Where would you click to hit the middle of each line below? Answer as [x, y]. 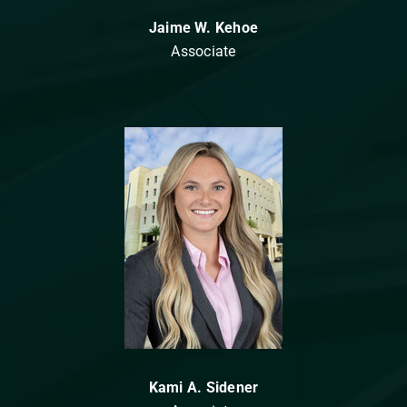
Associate [203, 51]
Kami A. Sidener [203, 387]
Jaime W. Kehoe [203, 28]
